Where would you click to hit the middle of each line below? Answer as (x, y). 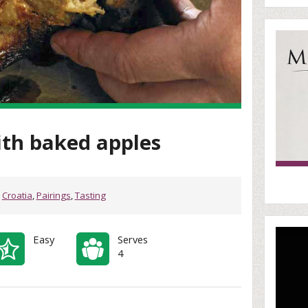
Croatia (17, 196)
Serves (133, 239)
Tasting (90, 196)
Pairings (53, 196)
